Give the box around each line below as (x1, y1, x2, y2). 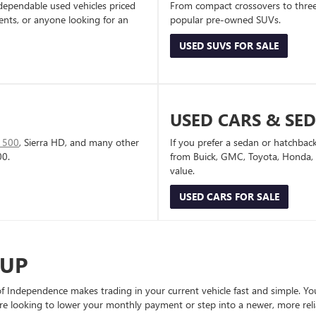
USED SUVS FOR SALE (179, 39, 279, 53)
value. (170, 164, 195, 178)
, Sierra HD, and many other (19, 135, 139, 150)
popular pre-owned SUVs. (170, 13, 281, 27)
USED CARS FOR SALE (179, 190, 279, 204)
